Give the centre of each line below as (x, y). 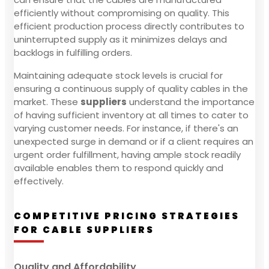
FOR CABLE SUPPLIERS (84, 229)
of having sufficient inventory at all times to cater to (131, 115)
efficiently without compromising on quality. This (122, 13)
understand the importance (191, 101)
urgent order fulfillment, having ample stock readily (127, 154)
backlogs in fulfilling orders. (73, 52)
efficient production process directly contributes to (129, 26)
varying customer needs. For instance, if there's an (126, 128)
